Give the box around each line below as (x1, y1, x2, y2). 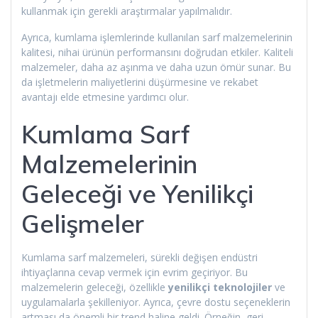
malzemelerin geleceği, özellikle (21, 280, 168, 294)
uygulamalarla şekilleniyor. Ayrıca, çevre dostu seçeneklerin (21, 295, 290, 309)
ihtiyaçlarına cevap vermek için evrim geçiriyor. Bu (21, 265, 248, 279)
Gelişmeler (21, 207, 144, 239)
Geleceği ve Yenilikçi (21, 177, 253, 209)
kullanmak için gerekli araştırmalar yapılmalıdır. (21, 4, 232, 18)
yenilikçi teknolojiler (168, 280, 272, 294)
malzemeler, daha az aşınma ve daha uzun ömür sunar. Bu (21, 60, 291, 74)
